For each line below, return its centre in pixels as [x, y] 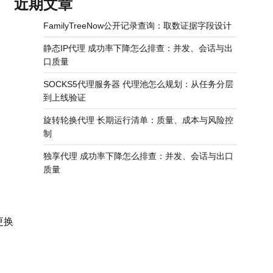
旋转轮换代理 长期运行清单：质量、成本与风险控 [138, 120]
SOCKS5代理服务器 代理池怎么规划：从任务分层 [138, 84]
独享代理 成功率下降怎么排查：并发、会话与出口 [138, 156]
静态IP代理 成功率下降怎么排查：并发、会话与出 [138, 48]
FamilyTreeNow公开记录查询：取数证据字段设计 [137, 26]
